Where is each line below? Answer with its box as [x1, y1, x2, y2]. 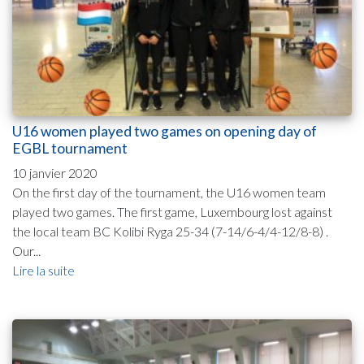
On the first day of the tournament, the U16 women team [12, 184, 326, 201]
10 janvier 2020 [12, 165, 97, 181]
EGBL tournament [12, 140, 128, 158]
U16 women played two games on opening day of [12, 123, 317, 141]
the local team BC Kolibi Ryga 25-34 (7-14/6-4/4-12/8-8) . [12, 223, 328, 240]
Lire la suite [12, 262, 75, 279]
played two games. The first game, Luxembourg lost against [12, 204, 332, 220]
